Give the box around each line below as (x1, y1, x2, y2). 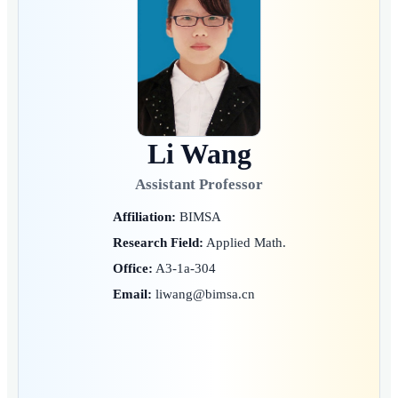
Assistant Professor (135, 176, 263, 194)
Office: (112, 260, 153, 276)
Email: (112, 286, 152, 302)
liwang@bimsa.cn (151, 286, 255, 302)
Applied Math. (203, 235, 286, 251)
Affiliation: (112, 208, 176, 224)
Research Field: (112, 235, 203, 251)
